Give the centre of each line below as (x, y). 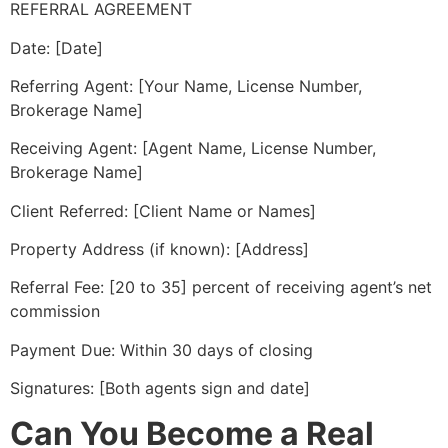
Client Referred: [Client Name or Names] (163, 210)
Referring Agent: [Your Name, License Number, (186, 85)
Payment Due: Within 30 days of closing (161, 349)
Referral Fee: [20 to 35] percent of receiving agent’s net (221, 287)
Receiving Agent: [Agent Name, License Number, (193, 148)
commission (55, 311)
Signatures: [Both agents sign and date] (160, 388)
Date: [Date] (56, 47)
